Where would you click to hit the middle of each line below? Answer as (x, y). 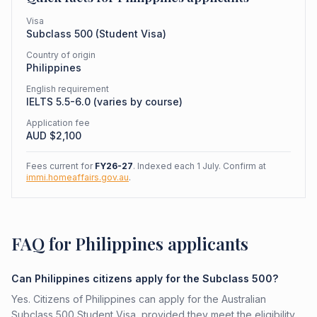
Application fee (58, 123)
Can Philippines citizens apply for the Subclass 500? (145, 278)
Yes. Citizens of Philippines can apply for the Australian (139, 299)
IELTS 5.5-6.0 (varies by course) (104, 102)
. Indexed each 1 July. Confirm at (200, 166)
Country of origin (61, 55)
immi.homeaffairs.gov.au (77, 177)
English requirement (68, 89)
